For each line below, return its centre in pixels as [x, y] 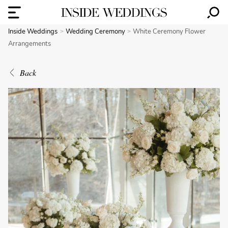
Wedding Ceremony [96, 32]
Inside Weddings [33, 32]
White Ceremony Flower [169, 32]
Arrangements [30, 44]
